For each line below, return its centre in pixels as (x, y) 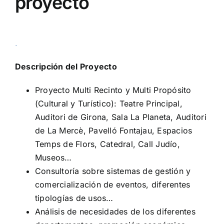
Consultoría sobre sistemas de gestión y (113, 171)
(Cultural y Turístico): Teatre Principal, (109, 103)
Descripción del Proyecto (66, 66)
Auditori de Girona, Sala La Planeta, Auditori (121, 117)
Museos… (53, 157)
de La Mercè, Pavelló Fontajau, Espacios (114, 130)
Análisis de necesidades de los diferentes (115, 211)
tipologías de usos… (74, 198)
